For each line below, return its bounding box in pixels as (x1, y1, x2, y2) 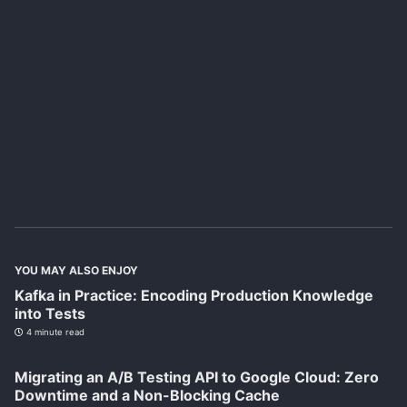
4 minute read (24, 327, 84, 338)
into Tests (15, 304, 85, 323)
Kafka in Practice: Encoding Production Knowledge (15, 286, 373, 305)
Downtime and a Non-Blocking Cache (15, 386, 280, 405)
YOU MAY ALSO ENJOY (15, 263, 138, 278)
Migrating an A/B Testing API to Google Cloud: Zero (15, 368, 379, 387)
